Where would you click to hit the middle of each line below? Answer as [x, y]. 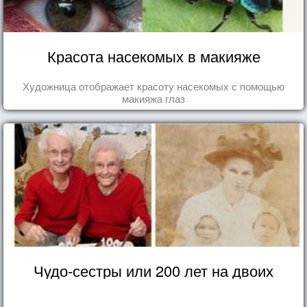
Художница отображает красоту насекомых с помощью [153, 86]
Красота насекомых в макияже [153, 56]
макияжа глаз [153, 98]
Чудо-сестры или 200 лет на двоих [153, 270]
